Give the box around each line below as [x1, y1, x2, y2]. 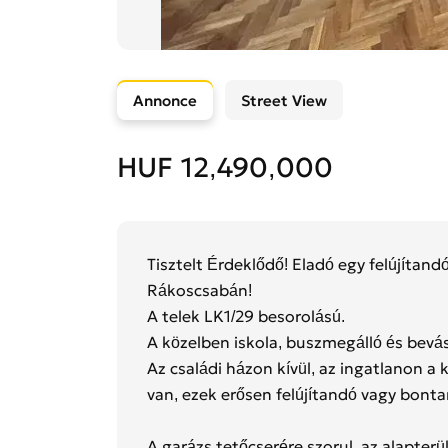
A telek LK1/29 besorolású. [147, 306, 345, 327]
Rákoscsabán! [147, 280, 252, 301]
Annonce [133, 90, 197, 110]
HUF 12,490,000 [117, 150, 333, 186]
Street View [241, 90, 327, 110]
